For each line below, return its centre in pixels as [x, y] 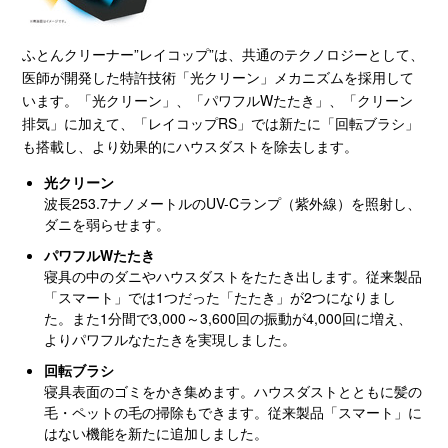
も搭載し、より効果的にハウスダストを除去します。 [190, 145]
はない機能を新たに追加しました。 [156, 432]
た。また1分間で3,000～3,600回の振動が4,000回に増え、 [228, 317]
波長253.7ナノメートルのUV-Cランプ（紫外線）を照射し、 [233, 202]
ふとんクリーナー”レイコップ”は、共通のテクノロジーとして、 [223, 53]
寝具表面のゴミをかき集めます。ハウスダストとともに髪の [233, 390]
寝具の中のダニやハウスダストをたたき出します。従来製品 [233, 275]
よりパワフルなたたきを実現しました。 [170, 338]
